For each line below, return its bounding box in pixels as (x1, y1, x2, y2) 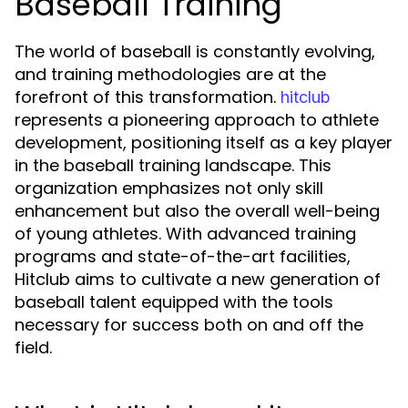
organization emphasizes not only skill (15, 177, 323, 199)
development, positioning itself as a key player (15, 131, 393, 154)
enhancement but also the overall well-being (15, 199, 380, 222)
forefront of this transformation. (15, 86, 280, 108)
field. (15, 336, 52, 359)
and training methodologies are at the (15, 63, 326, 86)
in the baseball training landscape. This (15, 154, 331, 177)
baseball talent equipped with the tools (15, 291, 333, 313)
